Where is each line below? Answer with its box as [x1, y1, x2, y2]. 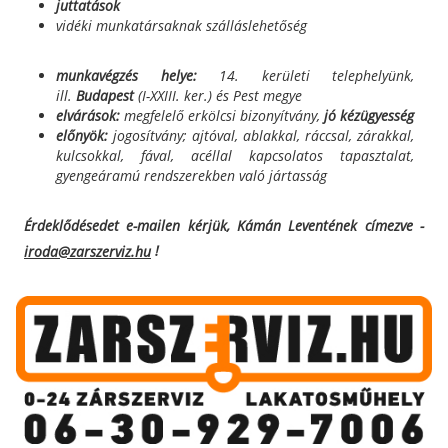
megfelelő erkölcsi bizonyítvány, [120, 105, 324, 125]
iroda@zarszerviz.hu [24, 241, 151, 261]
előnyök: [56, 125, 108, 145]
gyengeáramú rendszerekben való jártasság [56, 165, 327, 185]
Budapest [76, 85, 134, 105]
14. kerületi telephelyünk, [196, 65, 414, 85]
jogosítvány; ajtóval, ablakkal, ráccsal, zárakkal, [108, 125, 414, 145]
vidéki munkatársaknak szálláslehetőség [56, 15, 307, 35]
